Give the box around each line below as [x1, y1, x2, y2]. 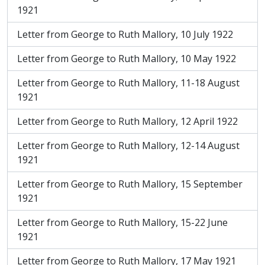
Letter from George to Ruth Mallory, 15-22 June [17, 216, 228, 229]
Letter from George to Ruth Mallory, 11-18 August [17, 76, 240, 89]
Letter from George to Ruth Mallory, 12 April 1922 [17, 115, 238, 128]
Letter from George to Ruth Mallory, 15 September [17, 177, 243, 190]
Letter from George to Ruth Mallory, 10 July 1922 [17, 28, 233, 41]
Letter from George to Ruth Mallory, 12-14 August [17, 139, 240, 152]
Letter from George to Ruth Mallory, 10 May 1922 [17, 52, 236, 65]
